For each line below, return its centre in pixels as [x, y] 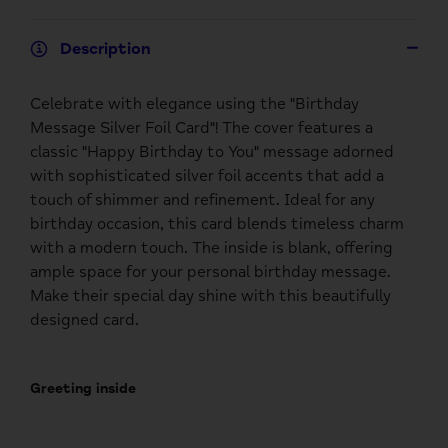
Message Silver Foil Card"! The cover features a [201, 127]
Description [105, 48]
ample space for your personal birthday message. [210, 271]
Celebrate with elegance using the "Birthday [194, 103]
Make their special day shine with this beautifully [210, 295]
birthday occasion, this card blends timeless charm [217, 223]
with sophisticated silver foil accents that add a [207, 175]
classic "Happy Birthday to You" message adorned [212, 151]
